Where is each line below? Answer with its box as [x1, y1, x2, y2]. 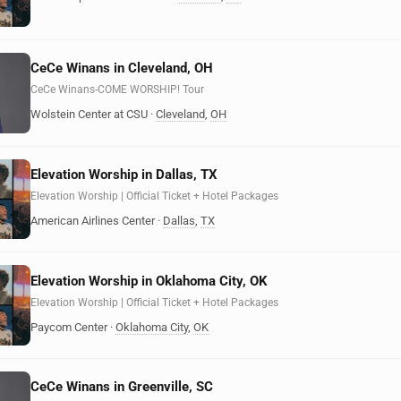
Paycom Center [30, 320, 107, 334]
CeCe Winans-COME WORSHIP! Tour [30, 83, 204, 97]
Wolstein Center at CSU [30, 107, 148, 122]
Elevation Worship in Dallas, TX [30, 166, 218, 183]
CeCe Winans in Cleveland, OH [30, 60, 213, 77]
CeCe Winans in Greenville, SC [30, 379, 213, 396]
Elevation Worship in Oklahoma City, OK [30, 272, 268, 289]
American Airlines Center [30, 213, 155, 227]
